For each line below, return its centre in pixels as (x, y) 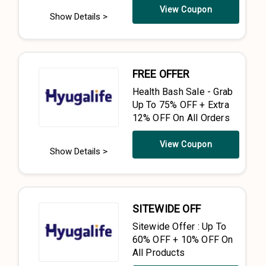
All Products (158, 253)
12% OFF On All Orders (181, 118)
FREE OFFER (161, 74)
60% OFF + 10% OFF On (183, 240)
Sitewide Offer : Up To (179, 227)
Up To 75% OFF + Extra (180, 105)
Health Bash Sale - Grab (183, 92)
